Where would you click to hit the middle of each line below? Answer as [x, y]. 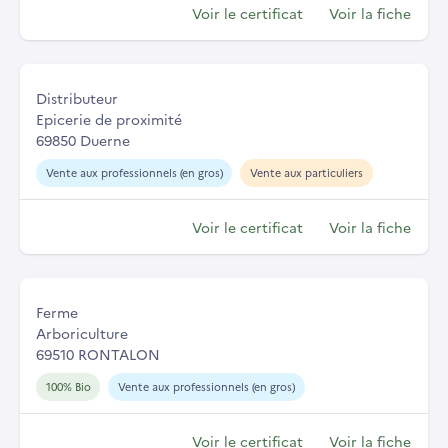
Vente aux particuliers [306, 173]
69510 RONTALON [98, 354]
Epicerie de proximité [109, 119]
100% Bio [68, 387]
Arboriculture [82, 333]
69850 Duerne [83, 140]
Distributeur [77, 98]
